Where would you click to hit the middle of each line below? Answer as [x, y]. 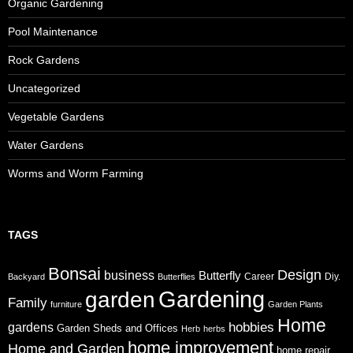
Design [299, 275]
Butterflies [176, 277]
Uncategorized [44, 88]
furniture [66, 304]
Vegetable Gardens [56, 117]
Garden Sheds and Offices [117, 328]
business [129, 275]
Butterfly [220, 275]
